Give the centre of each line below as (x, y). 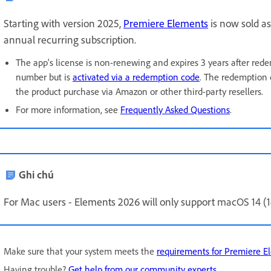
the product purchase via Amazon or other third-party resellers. (141, 91)
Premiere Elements (166, 23)
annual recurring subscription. (71, 39)
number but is (44, 77)
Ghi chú (36, 174)
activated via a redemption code (136, 77)
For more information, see (68, 109)
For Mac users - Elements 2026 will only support (110, 201)
